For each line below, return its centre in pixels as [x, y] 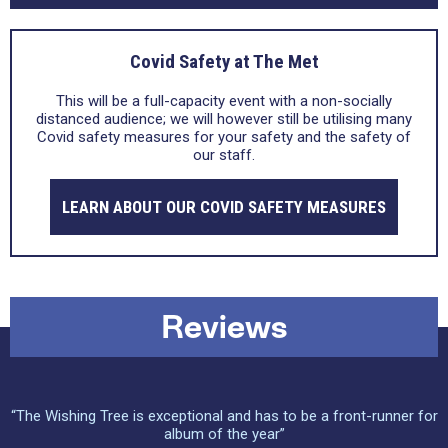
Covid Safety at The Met [224, 61]
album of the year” [224, 434]
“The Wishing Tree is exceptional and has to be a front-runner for [224, 416]
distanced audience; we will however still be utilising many [224, 119]
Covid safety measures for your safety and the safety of [224, 137]
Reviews [224, 327]
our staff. [224, 155]
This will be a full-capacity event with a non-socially [224, 101]
